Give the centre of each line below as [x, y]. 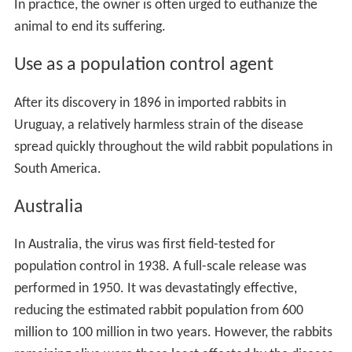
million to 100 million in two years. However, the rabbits [173, 333]
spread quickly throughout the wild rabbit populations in [173, 147]
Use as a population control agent [143, 65]
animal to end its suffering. [90, 27]
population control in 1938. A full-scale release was [160, 267]
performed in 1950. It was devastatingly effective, [155, 289]
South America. [57, 169]
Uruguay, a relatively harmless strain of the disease [158, 125]
